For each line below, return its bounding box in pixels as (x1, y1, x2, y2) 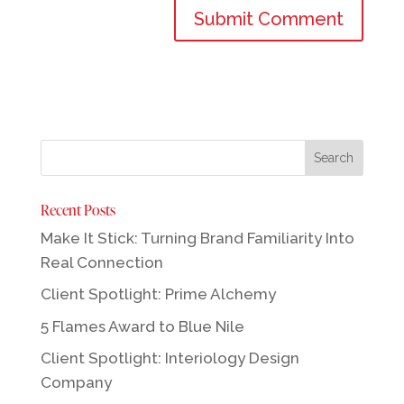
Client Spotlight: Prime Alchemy (40, 285, 276, 304)
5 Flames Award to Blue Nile (40, 317, 244, 335)
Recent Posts (40, 199, 115, 219)
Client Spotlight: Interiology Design (40, 349, 299, 368)
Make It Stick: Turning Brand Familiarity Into (40, 228, 354, 247)
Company (40, 373, 112, 392)
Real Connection (40, 252, 163, 271)
